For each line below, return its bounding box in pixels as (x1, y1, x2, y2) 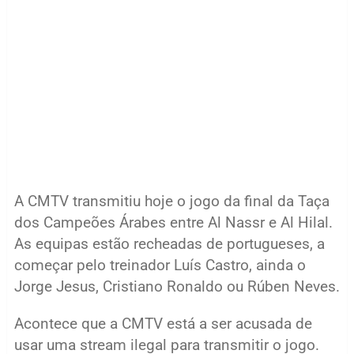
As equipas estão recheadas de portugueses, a (13, 235, 325, 253)
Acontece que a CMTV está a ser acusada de (13, 314, 312, 333)
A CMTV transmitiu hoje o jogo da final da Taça (13, 192, 330, 210)
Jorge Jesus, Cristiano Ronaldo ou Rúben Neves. (13, 277, 340, 296)
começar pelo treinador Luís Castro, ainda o (13, 256, 306, 274)
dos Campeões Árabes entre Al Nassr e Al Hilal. (13, 213, 333, 232)
